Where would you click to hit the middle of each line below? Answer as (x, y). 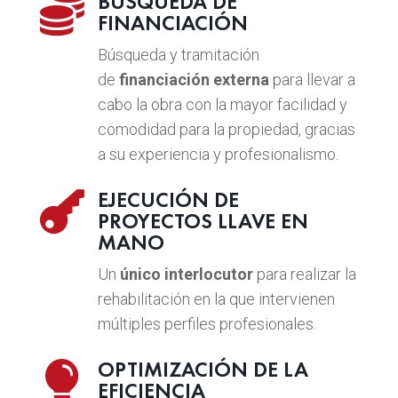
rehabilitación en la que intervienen (216, 298)
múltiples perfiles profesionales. (207, 323)
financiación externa (194, 79)
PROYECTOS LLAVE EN (203, 220)
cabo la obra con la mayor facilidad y (222, 104)
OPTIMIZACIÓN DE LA (203, 369)
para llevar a (314, 79)
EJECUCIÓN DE (168, 199)
